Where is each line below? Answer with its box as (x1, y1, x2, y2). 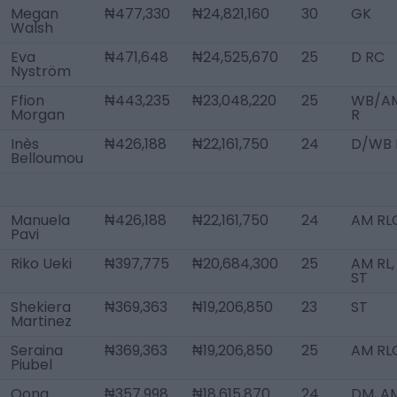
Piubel (11, 354, 52, 375)
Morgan (11, 105, 65, 125)
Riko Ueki (11, 253, 72, 274)
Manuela (11, 210, 70, 230)
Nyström (11, 61, 71, 82)
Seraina (11, 340, 63, 361)
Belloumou (11, 148, 83, 168)
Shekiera (11, 297, 71, 317)
